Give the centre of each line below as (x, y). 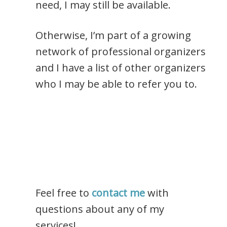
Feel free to (64, 193)
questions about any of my (100, 209)
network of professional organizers (121, 52)
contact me (118, 193)
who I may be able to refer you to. (116, 84)
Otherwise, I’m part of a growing (113, 35)
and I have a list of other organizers (121, 68)
